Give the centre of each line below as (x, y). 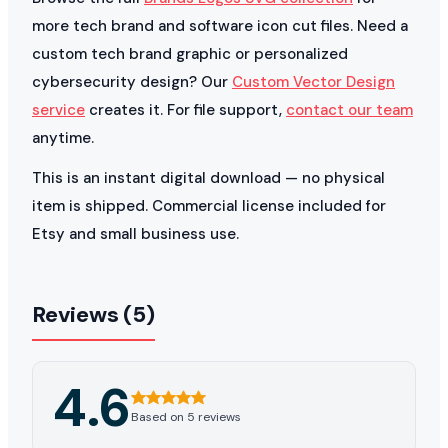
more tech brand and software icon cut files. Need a (220, 25)
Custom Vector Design (313, 81)
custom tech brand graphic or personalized (190, 53)
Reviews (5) (93, 314)
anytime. (63, 137)
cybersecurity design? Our (132, 81)
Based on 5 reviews (186, 417)
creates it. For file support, (185, 109)
